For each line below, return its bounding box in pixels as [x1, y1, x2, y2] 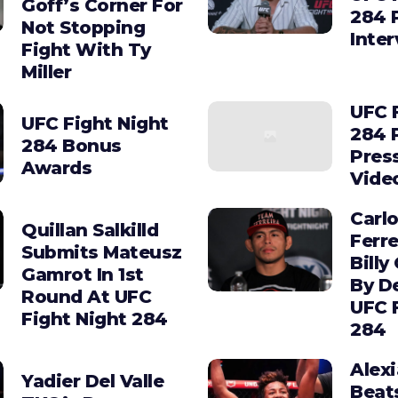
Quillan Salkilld [21, 219, 158, 241]
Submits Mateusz [21, 241, 182, 263]
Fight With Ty [21, 39, 151, 61]
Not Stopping [21, 17, 145, 39]
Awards [21, 156, 92, 179]
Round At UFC [21, 285, 151, 307]
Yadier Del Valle [21, 370, 163, 392]
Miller [21, 61, 71, 84]
